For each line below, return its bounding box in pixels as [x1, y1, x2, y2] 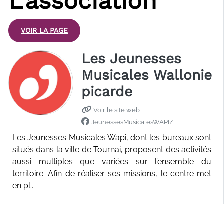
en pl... [12, 180, 35, 190]
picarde [81, 83, 132, 100]
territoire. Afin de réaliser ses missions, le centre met [12, 168, 211, 178]
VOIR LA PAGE [21, 26, 68, 34]
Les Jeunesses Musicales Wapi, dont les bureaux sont [12, 132, 211, 142]
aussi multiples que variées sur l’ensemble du [12, 156, 211, 166]
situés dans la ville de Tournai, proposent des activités [12, 144, 211, 154]
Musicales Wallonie [81, 66, 212, 83]
